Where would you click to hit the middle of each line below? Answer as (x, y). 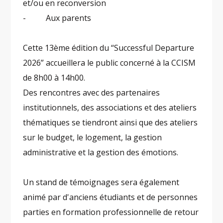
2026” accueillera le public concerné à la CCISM (110, 63)
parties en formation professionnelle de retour (111, 212)
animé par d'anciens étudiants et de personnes (111, 197)
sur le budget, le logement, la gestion (93, 138)
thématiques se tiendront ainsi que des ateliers (111, 123)
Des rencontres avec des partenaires (92, 93)
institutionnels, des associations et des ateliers (110, 108)
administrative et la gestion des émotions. (101, 153)
